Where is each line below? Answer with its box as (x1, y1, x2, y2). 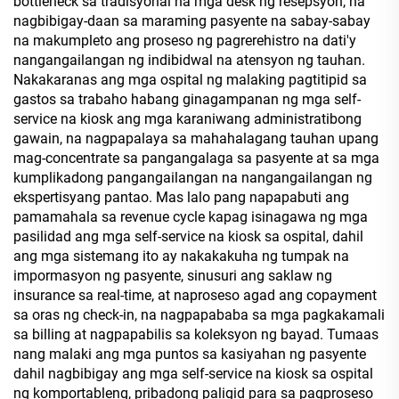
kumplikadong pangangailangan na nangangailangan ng (13, 169, 372, 186)
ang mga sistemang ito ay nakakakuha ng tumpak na (13, 248, 349, 265)
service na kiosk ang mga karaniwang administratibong (13, 110, 362, 127)
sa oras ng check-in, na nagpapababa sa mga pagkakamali (13, 306, 385, 323)
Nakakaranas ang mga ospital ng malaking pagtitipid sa (13, 71, 367, 88)
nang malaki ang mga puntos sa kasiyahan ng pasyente (13, 346, 366, 362)
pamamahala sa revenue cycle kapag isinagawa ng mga (13, 208, 368, 225)
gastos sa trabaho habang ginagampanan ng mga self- (13, 91, 361, 108)
